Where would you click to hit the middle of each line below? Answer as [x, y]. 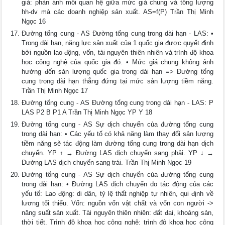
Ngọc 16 [34, 21]
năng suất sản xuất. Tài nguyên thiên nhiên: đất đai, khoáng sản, [118, 213]
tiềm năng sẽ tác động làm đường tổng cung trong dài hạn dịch [118, 143]
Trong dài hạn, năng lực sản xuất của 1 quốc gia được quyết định [118, 43]
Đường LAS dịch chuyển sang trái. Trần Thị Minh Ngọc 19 [107, 162]
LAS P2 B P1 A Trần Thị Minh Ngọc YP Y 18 [87, 112]
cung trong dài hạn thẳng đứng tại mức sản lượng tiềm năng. [118, 81]
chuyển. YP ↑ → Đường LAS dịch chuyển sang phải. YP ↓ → [118, 153]
